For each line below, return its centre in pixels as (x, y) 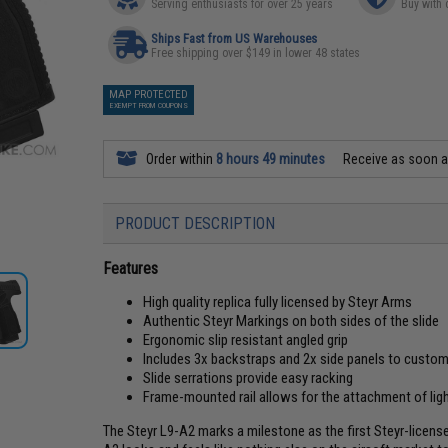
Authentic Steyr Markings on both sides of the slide (291, 321)
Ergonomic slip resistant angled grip (246, 340)
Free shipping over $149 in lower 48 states (256, 53)
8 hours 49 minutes (271, 159)
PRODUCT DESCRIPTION (195, 223)
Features (131, 268)
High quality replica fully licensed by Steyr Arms (278, 302)
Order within (180, 159)
